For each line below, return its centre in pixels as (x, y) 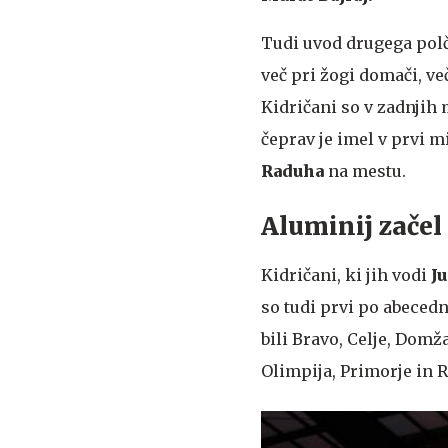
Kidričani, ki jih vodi (346, 274)
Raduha (292, 170)
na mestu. (365, 170)
